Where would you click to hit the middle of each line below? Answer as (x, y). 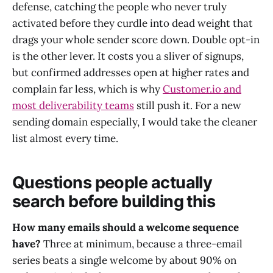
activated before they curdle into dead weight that (133, 23)
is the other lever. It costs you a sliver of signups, (128, 56)
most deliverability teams (73, 105)
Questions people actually (112, 183)
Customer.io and (202, 89)
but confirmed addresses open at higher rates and (131, 72)
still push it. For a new (188, 105)
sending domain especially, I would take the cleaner (135, 122)
